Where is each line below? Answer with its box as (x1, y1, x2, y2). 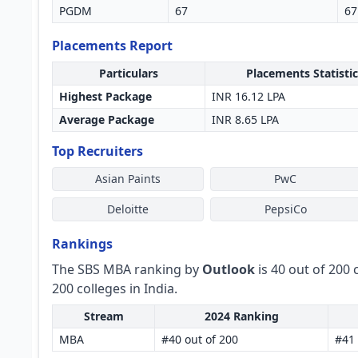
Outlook (202, 261, 255, 278)
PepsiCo (264, 201, 307, 217)
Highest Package (59, 89, 152, 104)
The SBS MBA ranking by (52, 261, 202, 278)
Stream (83, 308, 124, 324)
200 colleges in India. (52, 280, 177, 297)
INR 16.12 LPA (212, 89, 285, 104)
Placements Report (52, 37, 173, 54)
